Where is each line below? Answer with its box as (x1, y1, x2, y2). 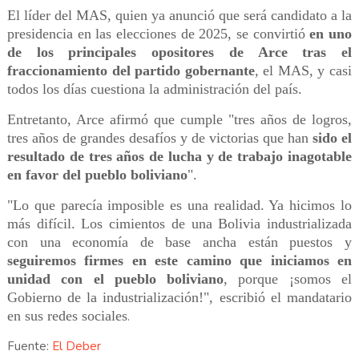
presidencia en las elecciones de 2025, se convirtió (6, 26, 310, 42)
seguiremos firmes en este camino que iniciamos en (6, 252, 353, 269)
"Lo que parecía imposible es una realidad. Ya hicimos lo (6, 197, 353, 214)
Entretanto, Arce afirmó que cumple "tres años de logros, (6, 111, 353, 128)
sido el (313, 130, 353, 147)
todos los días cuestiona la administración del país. (6, 81, 302, 98)
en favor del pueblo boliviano (6, 167, 188, 184)
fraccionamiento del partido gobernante (6, 63, 255, 79)
